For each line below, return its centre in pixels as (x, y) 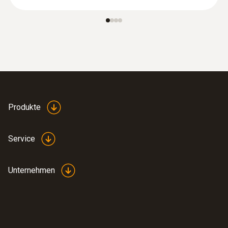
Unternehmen (32, 170)
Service (22, 138)
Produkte (24, 107)
